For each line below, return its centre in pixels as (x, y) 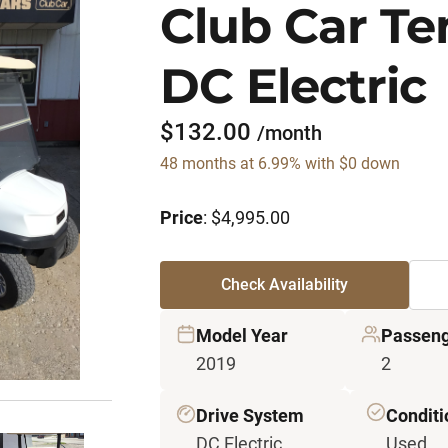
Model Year (242, 335)
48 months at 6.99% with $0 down (280, 163)
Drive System (250, 415)
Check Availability (284, 284)
